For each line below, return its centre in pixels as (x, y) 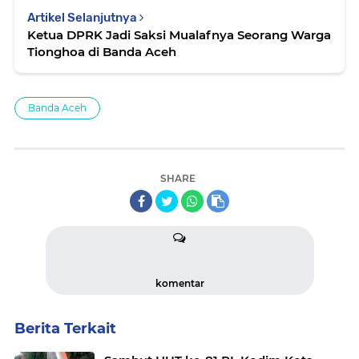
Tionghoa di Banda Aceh (102, 51)
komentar (179, 283)
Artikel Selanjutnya (83, 17)
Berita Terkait (65, 328)
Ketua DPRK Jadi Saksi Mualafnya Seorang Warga (179, 34)
